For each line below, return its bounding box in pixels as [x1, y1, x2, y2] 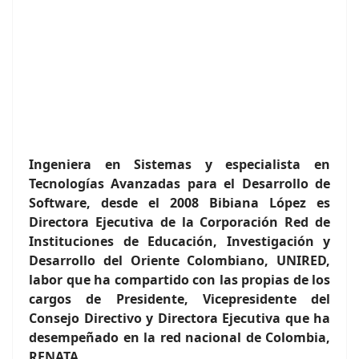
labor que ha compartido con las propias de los [29, 271, 330, 288]
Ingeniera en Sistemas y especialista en [29, 155, 330, 173]
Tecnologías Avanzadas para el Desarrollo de [29, 175, 330, 192]
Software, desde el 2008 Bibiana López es [29, 194, 330, 212]
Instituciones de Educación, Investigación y [29, 232, 330, 250]
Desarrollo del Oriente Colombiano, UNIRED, [29, 252, 330, 269]
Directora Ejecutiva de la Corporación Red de [29, 213, 330, 231]
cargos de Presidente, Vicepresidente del [29, 290, 330, 308]
